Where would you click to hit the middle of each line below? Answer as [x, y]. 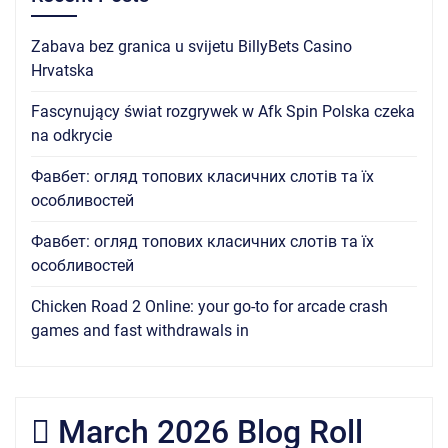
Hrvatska [62, 70]
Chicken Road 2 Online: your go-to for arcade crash [209, 306]
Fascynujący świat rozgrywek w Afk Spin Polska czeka [223, 111]
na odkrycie [71, 135]
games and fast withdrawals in [140, 330]
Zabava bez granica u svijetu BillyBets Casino [191, 46]
